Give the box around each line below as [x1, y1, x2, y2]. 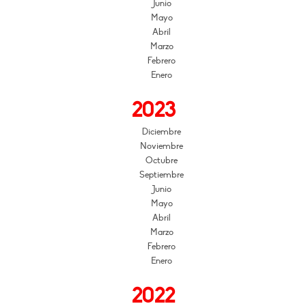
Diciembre [142, 126, 181, 138]
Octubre [145, 155, 178, 167]
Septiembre [139, 169, 184, 181]
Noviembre [140, 141, 183, 152]
